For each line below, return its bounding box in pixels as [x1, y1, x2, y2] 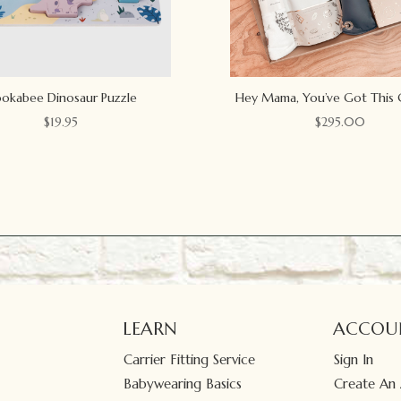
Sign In [333, 350, 373, 368]
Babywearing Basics [124, 374, 243, 392]
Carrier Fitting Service [124, 350, 256, 368]
